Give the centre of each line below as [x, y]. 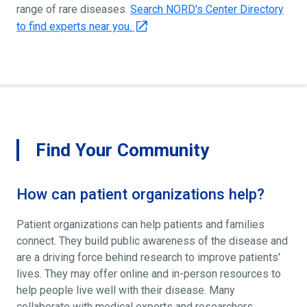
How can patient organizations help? [140, 194]
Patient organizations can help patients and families [140, 224]
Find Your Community [122, 150]
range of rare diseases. [73, 9]
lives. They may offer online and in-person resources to [149, 273]
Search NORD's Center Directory [207, 9]
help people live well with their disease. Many [126, 290]
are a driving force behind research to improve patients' [148, 257]
